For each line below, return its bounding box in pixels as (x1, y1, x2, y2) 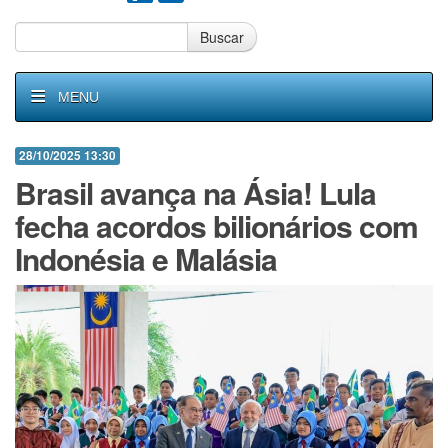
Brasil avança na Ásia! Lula (15, 171, 376, 214)
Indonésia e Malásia (15, 237, 277, 280)
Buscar (200, 27, 244, 47)
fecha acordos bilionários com (15, 204, 418, 247)
